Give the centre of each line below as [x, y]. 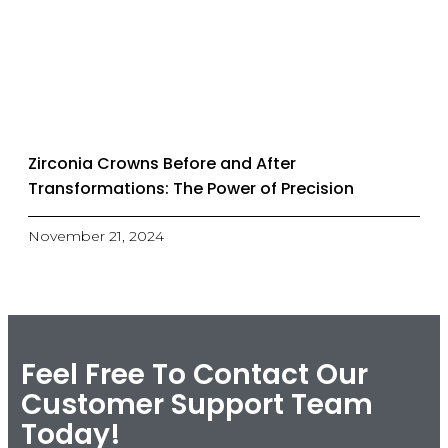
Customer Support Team [196, 404]
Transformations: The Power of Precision [191, 189]
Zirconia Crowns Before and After [162, 164]
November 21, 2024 [96, 236]
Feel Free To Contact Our [194, 374]
